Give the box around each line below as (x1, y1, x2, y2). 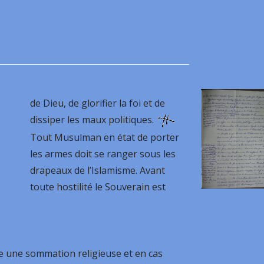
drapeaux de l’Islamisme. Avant (30, 164, 166, 177)
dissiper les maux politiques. (30, 113, 157, 126)
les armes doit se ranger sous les (30, 147, 176, 161)
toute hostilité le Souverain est (30, 180, 166, 194)
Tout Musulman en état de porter (30, 131, 180, 144)
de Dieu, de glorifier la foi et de (30, 97, 166, 110)
